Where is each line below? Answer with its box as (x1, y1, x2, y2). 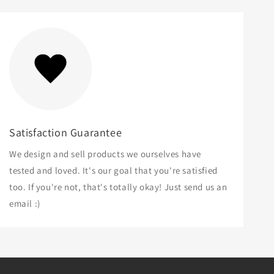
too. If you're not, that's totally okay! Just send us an (9, 180, 228, 193)
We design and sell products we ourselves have (9, 147, 202, 160)
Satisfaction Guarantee (9, 125, 122, 139)
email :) (9, 197, 40, 209)
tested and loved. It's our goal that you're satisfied (9, 164, 218, 176)
